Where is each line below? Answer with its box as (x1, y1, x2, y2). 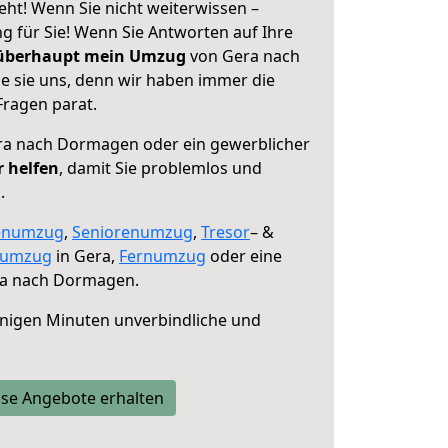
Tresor (201, 221, 250, 243)
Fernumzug (119, 245, 206, 267)
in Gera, (52, 245, 119, 267)
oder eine (206, 245, 282, 267)
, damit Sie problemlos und (59, 157, 262, 179)
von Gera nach (186, 45, 300, 67)
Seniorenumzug (72, 221, 193, 243)
